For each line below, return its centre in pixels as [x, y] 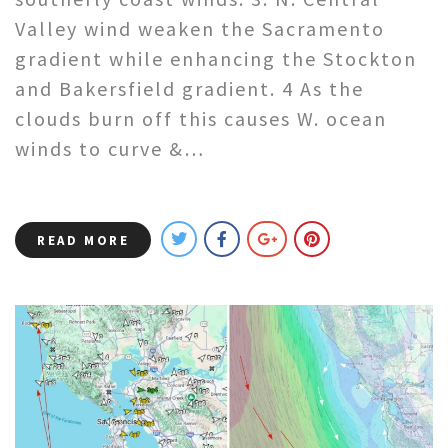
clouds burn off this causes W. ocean [201, 119]
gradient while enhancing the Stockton [216, 59]
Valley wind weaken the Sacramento [200, 29]
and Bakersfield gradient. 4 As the [189, 89]
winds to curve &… [110, 149]
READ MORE [83, 241]
